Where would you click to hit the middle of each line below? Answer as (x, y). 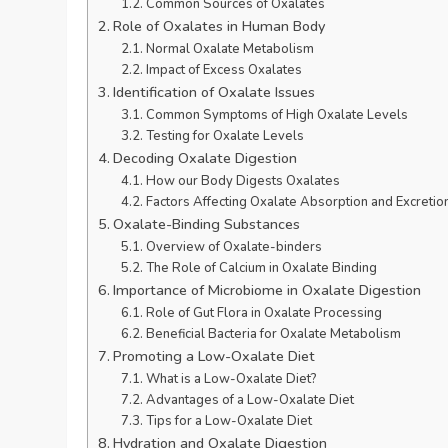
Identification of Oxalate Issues (214, 92)
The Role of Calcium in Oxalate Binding (261, 268)
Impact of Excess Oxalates (223, 70)
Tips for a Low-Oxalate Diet (228, 421)
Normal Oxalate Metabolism (229, 49)
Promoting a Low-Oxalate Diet (214, 356)
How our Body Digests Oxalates (242, 181)
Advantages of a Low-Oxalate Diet (249, 400)
